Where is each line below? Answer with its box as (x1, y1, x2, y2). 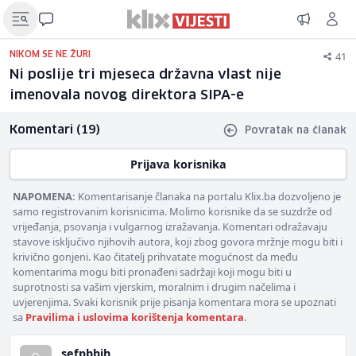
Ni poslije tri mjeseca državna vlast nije (10, 68, 281, 82)
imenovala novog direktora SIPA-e (10, 89, 244, 103)
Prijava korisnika (130, 157, 226, 172)
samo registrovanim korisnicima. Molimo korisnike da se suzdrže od (13, 204, 332, 219)
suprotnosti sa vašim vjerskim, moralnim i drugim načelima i (13, 280, 296, 294)
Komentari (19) (10, 124, 100, 136)
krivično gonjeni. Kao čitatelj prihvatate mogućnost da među (13, 250, 298, 264)
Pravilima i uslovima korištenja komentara (25, 310, 244, 324)
